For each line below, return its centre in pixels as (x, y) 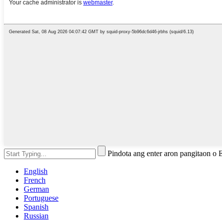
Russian (36, 216)
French (35, 180)
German (36, 189)
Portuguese (41, 198)
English (36, 171)
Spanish (36, 207)
